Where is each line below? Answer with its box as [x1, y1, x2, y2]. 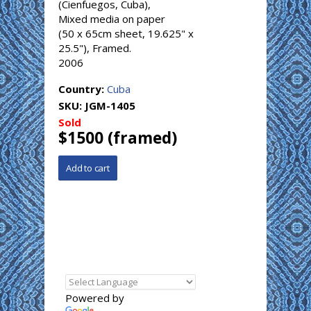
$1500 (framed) [58, 126, 177, 149]
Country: [58, 81, 107, 96]
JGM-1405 [85, 98, 135, 112]
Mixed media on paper [58, 11, 165, 26]
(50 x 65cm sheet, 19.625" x [58, 26, 194, 40]
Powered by [65, 290, 124, 305]
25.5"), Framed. [58, 40, 131, 55]
